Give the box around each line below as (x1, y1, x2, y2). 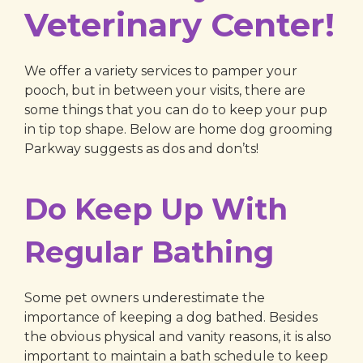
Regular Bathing (24, 233, 274, 270)
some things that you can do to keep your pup (24, 101, 327, 117)
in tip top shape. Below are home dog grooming (24, 121, 333, 137)
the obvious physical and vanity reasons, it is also (24, 328, 331, 344)
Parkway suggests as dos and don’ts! (24, 140, 258, 156)
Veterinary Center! (24, 4, 335, 45)
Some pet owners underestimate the (24, 289, 265, 305)
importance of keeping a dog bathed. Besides (24, 309, 318, 325)
